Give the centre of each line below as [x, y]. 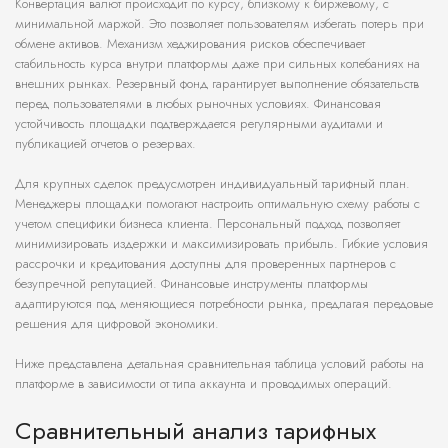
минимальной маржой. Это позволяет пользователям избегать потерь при [219, 24]
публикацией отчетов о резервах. [105, 144]
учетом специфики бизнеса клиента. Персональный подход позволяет [207, 224]
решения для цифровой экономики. [117, 324]
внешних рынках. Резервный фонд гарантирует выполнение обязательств [217, 84]
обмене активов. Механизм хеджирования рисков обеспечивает [190, 44]
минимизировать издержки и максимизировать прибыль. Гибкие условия [221, 244]
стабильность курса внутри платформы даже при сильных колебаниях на [217, 64]
